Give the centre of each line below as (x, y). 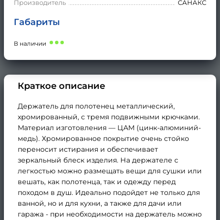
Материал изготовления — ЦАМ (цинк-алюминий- (109, 127)
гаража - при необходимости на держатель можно (110, 214)
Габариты (37, 22)
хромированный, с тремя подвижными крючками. (109, 117)
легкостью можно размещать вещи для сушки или (110, 171)
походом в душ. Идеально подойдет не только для (109, 192)
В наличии (30, 43)
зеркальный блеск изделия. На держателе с (98, 160)
